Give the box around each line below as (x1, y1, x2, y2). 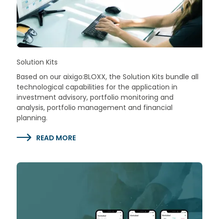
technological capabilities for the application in (16, 82, 177, 92)
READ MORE (36, 132, 76, 143)
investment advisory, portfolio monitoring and (16, 92, 174, 102)
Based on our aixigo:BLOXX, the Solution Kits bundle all (16, 71, 198, 82)
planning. (16, 112, 47, 123)
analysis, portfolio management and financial (16, 102, 173, 112)
